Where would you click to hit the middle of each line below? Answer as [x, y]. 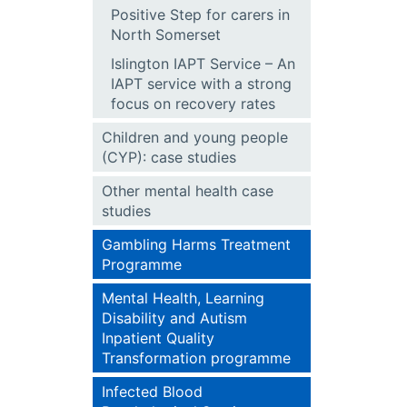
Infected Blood [152, 392]
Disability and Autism [174, 318]
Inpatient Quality [158, 338]
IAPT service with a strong [201, 84]
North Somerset [166, 35]
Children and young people [195, 137]
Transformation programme [196, 358]
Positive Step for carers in [200, 15]
